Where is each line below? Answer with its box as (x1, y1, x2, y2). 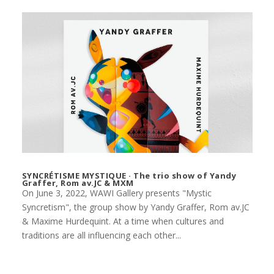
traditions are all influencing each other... (21, 229, 181, 242)
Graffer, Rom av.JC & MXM (21, 177, 134, 189)
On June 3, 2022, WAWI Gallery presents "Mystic (21, 187, 212, 199)
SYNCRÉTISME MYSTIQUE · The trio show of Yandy (21, 170, 237, 182)
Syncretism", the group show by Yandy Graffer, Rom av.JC (21, 201, 250, 213)
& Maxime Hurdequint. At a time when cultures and (21, 215, 224, 228)
